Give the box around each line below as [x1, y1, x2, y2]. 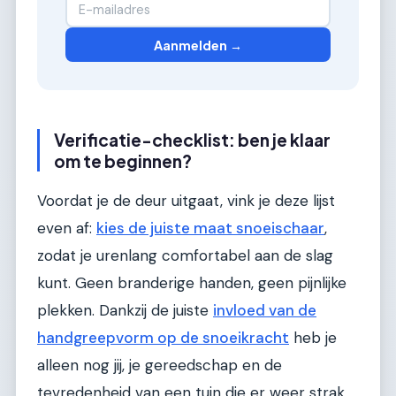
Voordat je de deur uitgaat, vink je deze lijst [37, 190, 335, 210]
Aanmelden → [154, 36, 242, 53]
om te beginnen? [54, 150, 192, 172]
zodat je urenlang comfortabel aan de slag [37, 245, 333, 265]
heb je [289, 327, 337, 347]
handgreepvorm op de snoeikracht [37, 327, 289, 347]
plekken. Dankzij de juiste [37, 300, 213, 320]
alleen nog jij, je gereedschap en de [37, 354, 282, 375]
